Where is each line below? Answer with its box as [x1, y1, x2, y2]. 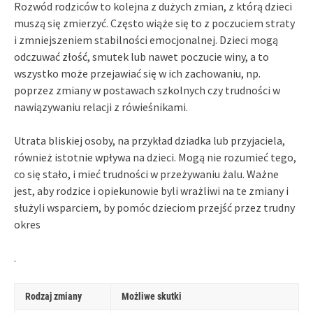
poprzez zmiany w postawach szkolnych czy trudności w [14, 82, 280, 97]
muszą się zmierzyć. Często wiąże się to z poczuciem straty [14, 15, 295, 30]
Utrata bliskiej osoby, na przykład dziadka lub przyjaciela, [14, 133, 285, 147]
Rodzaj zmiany [25, 290, 82, 302]
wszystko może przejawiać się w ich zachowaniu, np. [14, 66, 261, 80]
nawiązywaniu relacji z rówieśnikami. [14, 99, 188, 114]
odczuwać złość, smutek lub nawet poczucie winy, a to [14, 49, 269, 64]
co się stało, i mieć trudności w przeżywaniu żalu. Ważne [14, 166, 279, 181]
